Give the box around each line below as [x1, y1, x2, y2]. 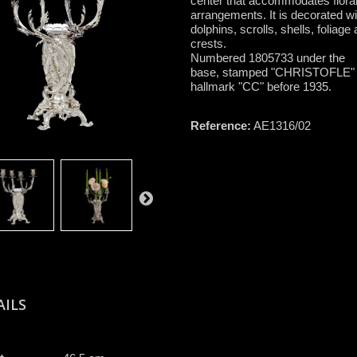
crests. [190, 36, 226, 50]
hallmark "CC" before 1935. [190, 79, 331, 93]
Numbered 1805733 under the [190, 50, 345, 65]
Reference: [190, 118, 251, 132]
